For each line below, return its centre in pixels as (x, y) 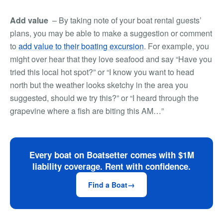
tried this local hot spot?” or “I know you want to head (102, 72)
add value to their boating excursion (81, 46)
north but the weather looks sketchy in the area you (99, 85)
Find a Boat (108, 185)
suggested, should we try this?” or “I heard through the (104, 98)
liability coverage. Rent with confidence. (111, 166)
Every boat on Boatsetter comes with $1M (111, 155)
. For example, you (176, 46)
